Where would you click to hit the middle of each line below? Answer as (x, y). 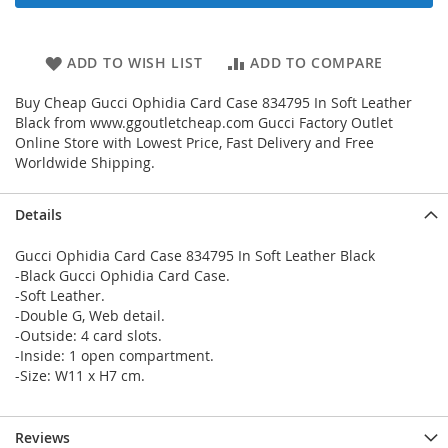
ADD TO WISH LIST (135, 63)
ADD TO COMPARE (316, 63)
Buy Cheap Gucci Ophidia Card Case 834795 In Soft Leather (213, 103)
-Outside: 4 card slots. (88, 336)
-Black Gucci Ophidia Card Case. (122, 276)
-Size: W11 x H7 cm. (80, 376)
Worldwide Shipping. (85, 163)
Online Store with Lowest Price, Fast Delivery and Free (194, 143)
